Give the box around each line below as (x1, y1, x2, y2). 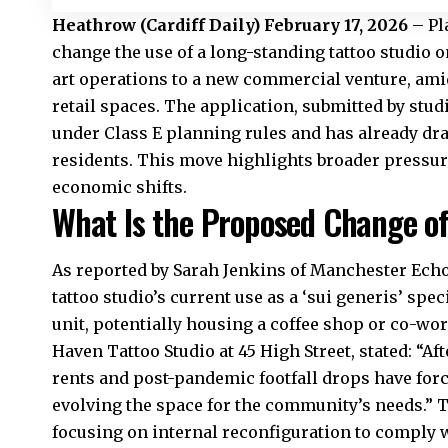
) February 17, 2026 (253, 14, 408, 35)
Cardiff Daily (146, 14, 253, 35)
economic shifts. (52, 176, 187, 197)
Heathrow (52, 14, 136, 35)
